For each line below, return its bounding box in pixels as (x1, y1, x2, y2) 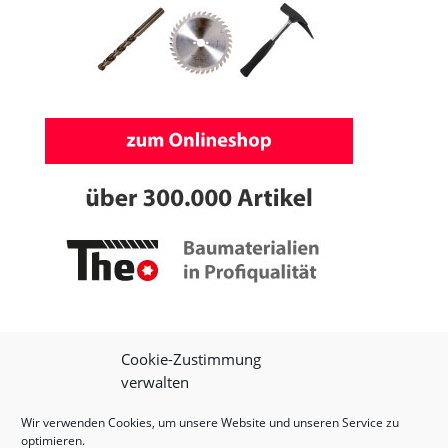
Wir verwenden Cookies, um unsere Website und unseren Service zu (21, 414, 399, 431)
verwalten (121, 372, 189, 392)
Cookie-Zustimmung (121, 349, 261, 369)
